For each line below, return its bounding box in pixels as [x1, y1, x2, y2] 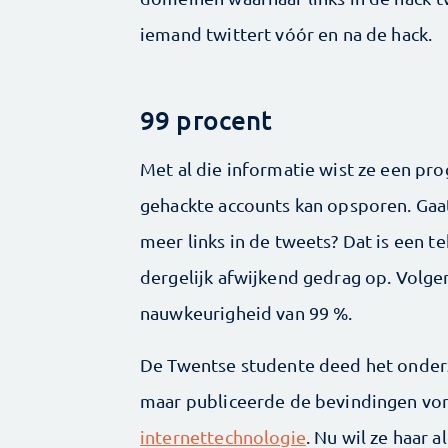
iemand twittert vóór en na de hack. [140, 22, 433, 44]
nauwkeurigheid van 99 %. [140, 301, 353, 323]
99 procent [140, 102, 273, 136]
